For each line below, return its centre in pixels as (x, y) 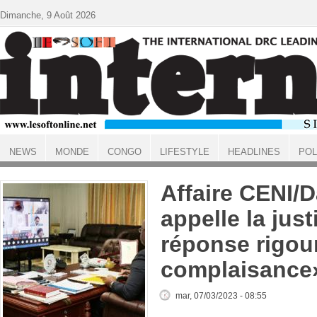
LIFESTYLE (184, 152)
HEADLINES (254, 152)
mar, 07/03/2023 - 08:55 (221, 296)
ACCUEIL (19, 164)
